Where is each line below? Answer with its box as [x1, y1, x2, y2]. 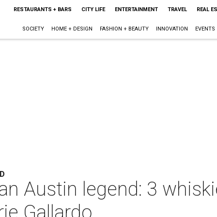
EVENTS [195, 26, 215, 32]
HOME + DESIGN [51, 26, 93, 32]
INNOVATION [155, 26, 188, 32]
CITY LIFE [81, 6, 105, 13]
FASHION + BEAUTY [99, 26, 149, 32]
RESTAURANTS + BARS [13, 6, 72, 13]
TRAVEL [167, 6, 187, 13]
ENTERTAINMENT [114, 6, 158, 13]
